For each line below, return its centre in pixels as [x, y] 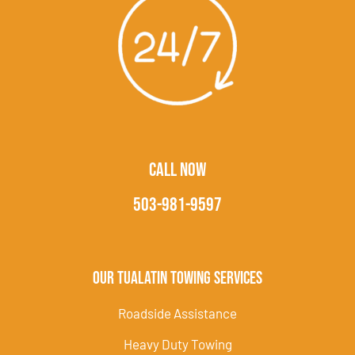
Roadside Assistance [177, 313]
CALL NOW [177, 170]
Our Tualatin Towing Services [177, 278]
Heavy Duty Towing [177, 344]
